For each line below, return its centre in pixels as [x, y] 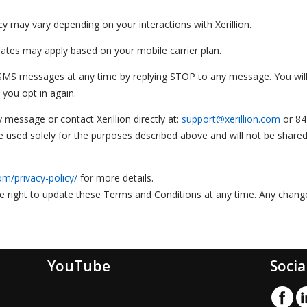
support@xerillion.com [231, 119]
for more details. [115, 177]
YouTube [79, 266]
